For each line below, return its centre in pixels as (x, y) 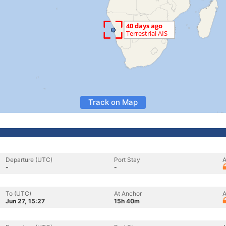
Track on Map (113, 102)
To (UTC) (18, 193)
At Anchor (128, 193)
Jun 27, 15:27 (25, 201)
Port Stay (127, 160)
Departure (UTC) (29, 160)
